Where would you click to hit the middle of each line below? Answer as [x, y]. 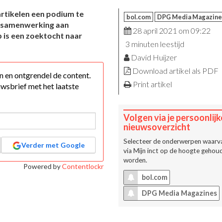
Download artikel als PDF [175, 71]
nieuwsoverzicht [157, 127]
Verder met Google [53, 145]
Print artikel [152, 84]
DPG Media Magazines [178, 193]
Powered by [42, 166]
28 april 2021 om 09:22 [171, 31]
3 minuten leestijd [154, 44]
